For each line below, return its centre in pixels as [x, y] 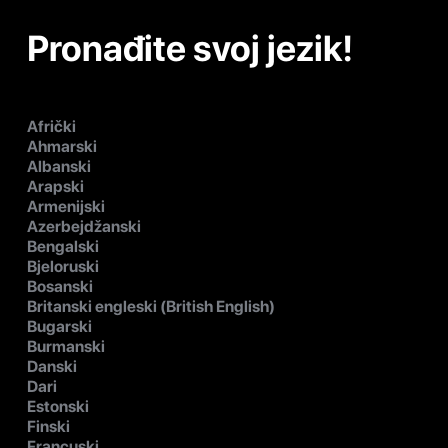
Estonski [58, 407]
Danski [52, 367]
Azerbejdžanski [84, 227]
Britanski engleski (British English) [151, 307]
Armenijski [66, 207]
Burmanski [66, 347]
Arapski [55, 187]
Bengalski [63, 247]
